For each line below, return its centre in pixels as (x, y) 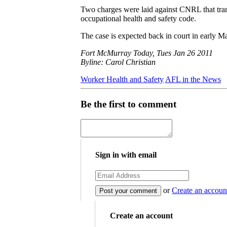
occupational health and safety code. (138, 18)
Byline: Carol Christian (118, 62)
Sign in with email (126, 155)
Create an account (141, 216)
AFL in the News (193, 79)
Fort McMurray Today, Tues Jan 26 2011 (147, 53)
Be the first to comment (128, 104)
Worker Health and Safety (122, 79)
